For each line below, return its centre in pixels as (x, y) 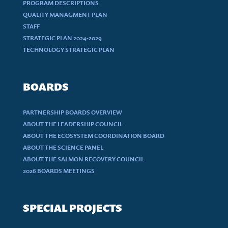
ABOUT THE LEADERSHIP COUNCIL (73, 124)
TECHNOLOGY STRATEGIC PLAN (69, 50)
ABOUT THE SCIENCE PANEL (63, 147)
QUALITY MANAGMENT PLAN (65, 15)
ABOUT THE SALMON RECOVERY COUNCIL (83, 159)
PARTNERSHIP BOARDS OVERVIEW (73, 112)
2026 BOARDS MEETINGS (59, 171)
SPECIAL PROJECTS (73, 208)
